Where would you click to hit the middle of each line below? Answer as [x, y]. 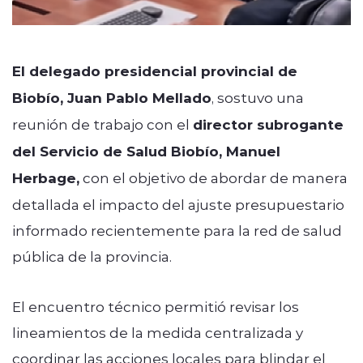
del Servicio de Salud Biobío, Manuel [146, 151]
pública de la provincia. [92, 256]
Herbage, [46, 177]
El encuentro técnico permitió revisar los [156, 306]
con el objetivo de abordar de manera [214, 177]
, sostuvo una [258, 97]
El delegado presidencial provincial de [155, 70]
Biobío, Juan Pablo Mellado [112, 97]
